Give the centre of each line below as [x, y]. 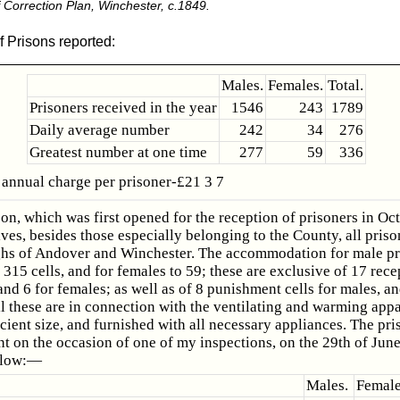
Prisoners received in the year [123, 108]
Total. [345, 86]
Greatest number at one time [118, 153]
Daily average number [99, 130]
